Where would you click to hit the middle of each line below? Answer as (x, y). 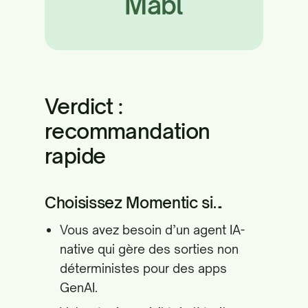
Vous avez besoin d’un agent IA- (152, 230)
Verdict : (84, 106)
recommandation (128, 131)
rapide (75, 156)
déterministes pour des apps (143, 268)
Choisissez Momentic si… (134, 202)
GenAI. (79, 287)
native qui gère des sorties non (149, 249)
